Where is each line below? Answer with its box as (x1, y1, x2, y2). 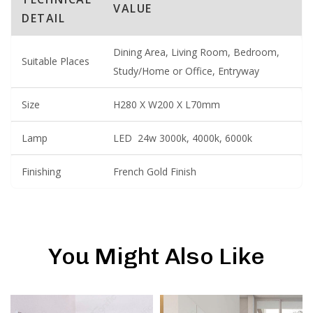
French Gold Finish (113, 164, 196, 178)
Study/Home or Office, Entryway (113, 64, 259, 78)
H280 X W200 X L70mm (113, 97, 220, 111)
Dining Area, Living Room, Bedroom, (113, 45, 279, 59)
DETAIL (22, 10, 66, 26)
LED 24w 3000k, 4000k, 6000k (113, 131, 252, 145)
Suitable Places (22, 54, 89, 68)
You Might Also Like (48, 242, 265, 270)
